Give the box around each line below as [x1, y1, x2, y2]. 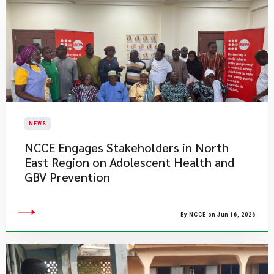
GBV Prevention [24, 169, 110, 185]
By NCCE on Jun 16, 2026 [180, 212, 256, 218]
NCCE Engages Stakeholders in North [24, 139, 229, 155]
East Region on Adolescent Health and [24, 154, 234, 170]
